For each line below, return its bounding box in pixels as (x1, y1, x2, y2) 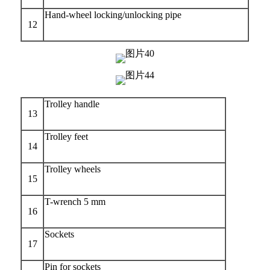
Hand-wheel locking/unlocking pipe (45, 9, 181, 20)
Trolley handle (45, 98, 99, 109)
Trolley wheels (45, 163, 101, 174)
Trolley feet (45, 131, 88, 142)
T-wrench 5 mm (45, 196, 105, 207)
